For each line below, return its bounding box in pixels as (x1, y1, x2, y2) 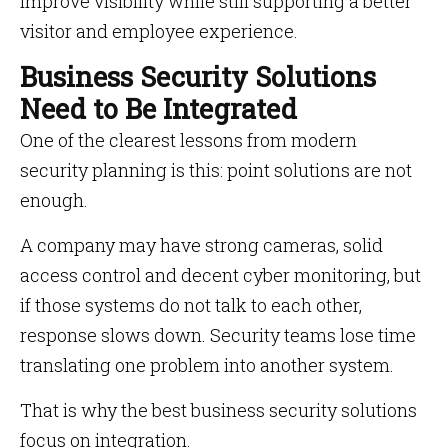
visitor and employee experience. (20, 19, 298, 43)
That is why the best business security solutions (20, 398, 417, 422)
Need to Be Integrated (20, 91, 297, 126)
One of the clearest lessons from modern (20, 128, 357, 152)
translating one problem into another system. (20, 353, 394, 377)
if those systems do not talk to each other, (20, 293, 362, 317)
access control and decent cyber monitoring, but (20, 263, 421, 287)
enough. (20, 188, 88, 212)
